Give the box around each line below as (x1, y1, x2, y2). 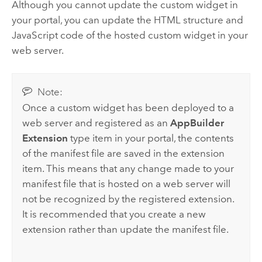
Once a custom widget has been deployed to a (22, 101, 235, 113)
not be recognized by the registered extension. (22, 192, 235, 205)
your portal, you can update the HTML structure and (11, 14, 243, 26)
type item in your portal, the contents (68, 132, 235, 144)
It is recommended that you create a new (22, 208, 206, 220)
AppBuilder (170, 116, 225, 129)
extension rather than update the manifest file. (22, 223, 229, 235)
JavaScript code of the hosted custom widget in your (11, 29, 248, 42)
